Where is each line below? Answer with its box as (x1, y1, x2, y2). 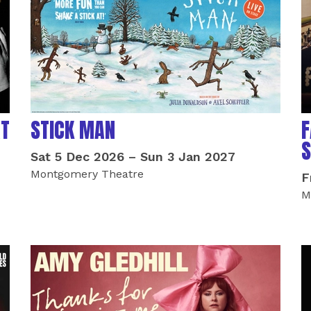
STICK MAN (31, 115, 115, 146)
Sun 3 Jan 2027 (140, 149, 235, 164)
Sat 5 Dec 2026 (31, 149, 124, 164)
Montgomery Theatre (31, 167, 144, 180)
